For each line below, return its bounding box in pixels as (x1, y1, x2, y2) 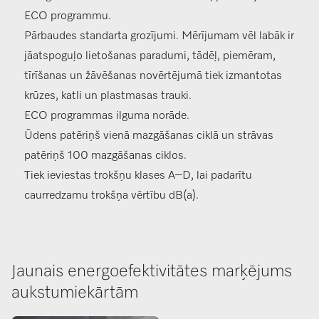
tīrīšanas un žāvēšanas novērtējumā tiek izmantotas (24, 70, 282, 83)
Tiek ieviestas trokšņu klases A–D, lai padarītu (24, 170, 252, 182)
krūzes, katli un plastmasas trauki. (24, 90, 192, 103)
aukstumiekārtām (11, 284, 138, 302)
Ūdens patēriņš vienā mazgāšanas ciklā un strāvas (24, 130, 273, 142)
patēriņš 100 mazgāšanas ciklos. (24, 150, 187, 162)
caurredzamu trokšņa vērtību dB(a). (24, 190, 199, 202)
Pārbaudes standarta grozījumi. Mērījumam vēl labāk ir (24, 31, 294, 43)
